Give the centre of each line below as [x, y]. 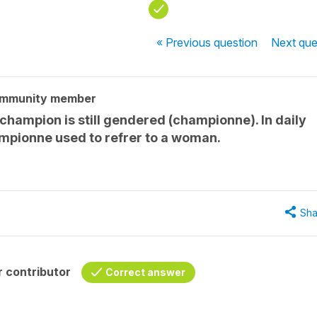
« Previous [185, 42]
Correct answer [145, 272]
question [236, 42]
